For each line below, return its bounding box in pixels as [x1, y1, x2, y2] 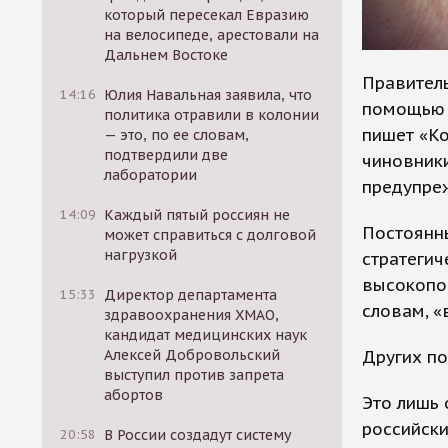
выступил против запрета [104, 366, 285, 384]
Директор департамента [104, 286, 278, 304]
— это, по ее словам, [104, 126, 250, 144]
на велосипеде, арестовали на [104, 26, 320, 44]
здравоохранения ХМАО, [104, 306, 280, 324]
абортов [104, 386, 164, 404]
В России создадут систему [104, 426, 292, 444]
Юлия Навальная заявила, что [104, 86, 313, 104]
